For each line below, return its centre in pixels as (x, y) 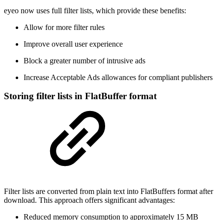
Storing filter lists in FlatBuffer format (80, 96)
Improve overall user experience (73, 44)
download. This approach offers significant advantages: (89, 200)
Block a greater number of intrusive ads (84, 60)
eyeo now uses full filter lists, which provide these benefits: (95, 10)
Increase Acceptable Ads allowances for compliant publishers (118, 77)
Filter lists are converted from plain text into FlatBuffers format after (109, 191)
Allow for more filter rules (64, 27)
